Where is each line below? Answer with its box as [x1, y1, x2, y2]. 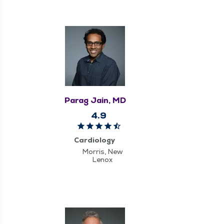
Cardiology [73, 135, 115, 144]
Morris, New [82, 146, 123, 156]
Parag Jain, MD [64, 94, 126, 105]
